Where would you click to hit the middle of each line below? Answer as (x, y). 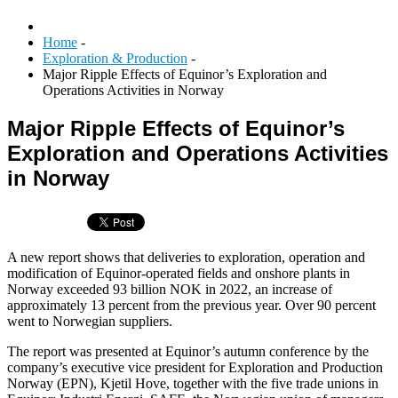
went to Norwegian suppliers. (90, 321)
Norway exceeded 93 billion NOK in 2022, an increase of (170, 289)
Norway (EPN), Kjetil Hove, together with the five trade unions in (193, 383)
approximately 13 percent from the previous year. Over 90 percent (191, 305)
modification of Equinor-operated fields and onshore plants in (179, 273)
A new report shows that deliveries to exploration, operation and (186, 257)
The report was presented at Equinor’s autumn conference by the (188, 351)
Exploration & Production (115, 58)
